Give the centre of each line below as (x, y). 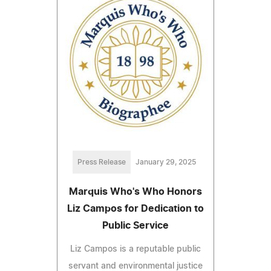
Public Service (135, 226)
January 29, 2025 (166, 162)
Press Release (102, 162)
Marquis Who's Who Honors (135, 192)
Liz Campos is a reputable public (135, 250)
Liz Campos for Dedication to (135, 209)
